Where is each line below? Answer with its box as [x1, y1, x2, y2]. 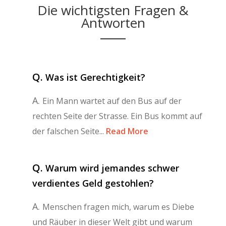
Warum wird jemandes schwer [45, 161, 179, 174]
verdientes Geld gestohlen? [32, 177, 154, 189]
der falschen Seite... [32, 125, 104, 137]
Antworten [81, 13, 145, 32]
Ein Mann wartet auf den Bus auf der [42, 95, 182, 106]
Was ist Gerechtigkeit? [45, 71, 145, 83]
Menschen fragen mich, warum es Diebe [42, 201, 194, 212]
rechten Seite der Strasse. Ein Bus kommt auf [32, 110, 202, 122]
